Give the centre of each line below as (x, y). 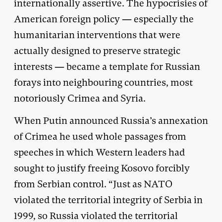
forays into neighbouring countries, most (103, 82)
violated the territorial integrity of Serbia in (108, 200)
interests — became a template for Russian (107, 66)
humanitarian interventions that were (97, 35)
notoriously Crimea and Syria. (80, 98)
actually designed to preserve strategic (97, 51)
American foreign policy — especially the (104, 19)
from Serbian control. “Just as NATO (93, 184)
